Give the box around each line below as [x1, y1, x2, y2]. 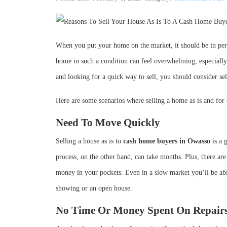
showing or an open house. [56, 184, 132, 192]
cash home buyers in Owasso [123, 137, 210, 145]
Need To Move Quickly [56, 117, 160, 129]
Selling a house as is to [56, 137, 123, 145]
